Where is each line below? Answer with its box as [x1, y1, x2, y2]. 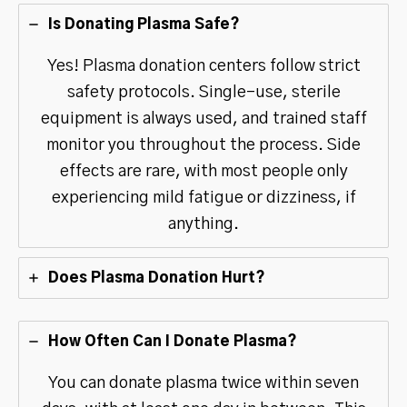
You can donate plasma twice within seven [48, 374, 359, 392]
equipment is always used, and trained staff [40, 110, 367, 127]
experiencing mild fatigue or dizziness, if [51, 189, 356, 206]
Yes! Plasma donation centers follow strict [46, 57, 361, 74]
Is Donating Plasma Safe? [48, 16, 240, 32]
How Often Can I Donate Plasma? [48, 333, 297, 349]
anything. [168, 215, 239, 233]
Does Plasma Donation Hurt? [48, 270, 265, 285]
